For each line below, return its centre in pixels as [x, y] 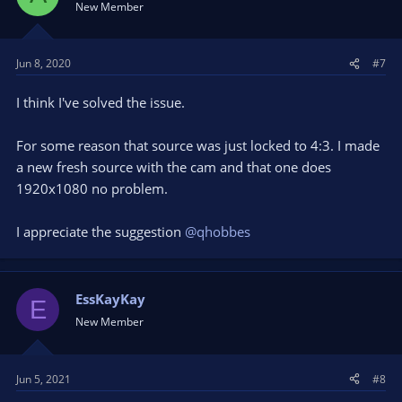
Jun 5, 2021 [44, 379]
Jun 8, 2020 [44, 63]
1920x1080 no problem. [92, 188]
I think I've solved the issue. [100, 102]
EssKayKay [110, 299]
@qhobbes [218, 232]
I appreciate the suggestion [100, 232]
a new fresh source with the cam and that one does [174, 167]
